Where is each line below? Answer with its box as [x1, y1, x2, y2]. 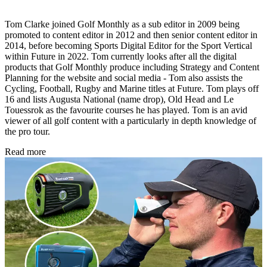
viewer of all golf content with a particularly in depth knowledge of [5, 116, 256, 126]
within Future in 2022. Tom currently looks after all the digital [5, 51, 237, 62]
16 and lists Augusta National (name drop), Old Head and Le [5, 94, 234, 105]
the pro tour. [5, 126, 50, 137]
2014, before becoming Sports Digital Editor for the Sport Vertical [5, 41, 252, 51]
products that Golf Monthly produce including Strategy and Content [5, 62, 259, 73]
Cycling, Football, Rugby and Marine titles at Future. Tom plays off [5, 83, 259, 94]
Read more [5, 147, 46, 157]
